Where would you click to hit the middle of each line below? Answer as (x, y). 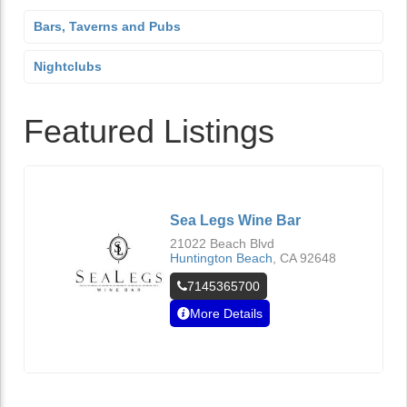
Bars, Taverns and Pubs (107, 26)
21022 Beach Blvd (222, 243)
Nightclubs (68, 66)
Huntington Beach (221, 258)
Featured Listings (149, 131)
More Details (226, 313)
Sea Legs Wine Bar (235, 220)
